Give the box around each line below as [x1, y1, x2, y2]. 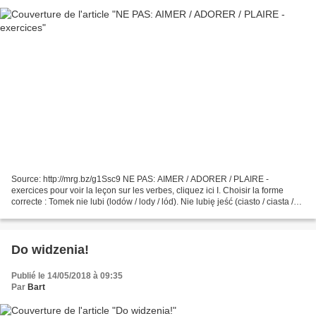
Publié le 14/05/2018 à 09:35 [11, 271, 123, 281]
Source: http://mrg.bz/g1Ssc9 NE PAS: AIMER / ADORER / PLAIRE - [11, 174, 269, 185]
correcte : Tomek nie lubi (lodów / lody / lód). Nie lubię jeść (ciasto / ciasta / [11, 197, 293, 207]
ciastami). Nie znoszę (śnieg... [11, 208, 126, 219]
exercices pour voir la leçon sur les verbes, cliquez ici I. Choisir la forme [11, 186, 284, 196]
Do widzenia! [11, 243, 89, 257]
